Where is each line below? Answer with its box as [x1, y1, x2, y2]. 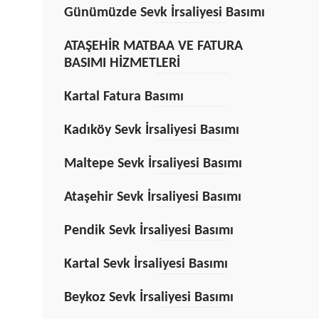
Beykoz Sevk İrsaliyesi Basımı [63, 291, 234, 305]
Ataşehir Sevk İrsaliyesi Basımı [63, 190, 241, 204]
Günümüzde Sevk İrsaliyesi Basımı [63, 6, 265, 20]
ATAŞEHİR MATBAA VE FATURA [63, 39, 243, 53]
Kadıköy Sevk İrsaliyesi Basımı [63, 123, 239, 137]
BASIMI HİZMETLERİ [63, 56, 180, 70]
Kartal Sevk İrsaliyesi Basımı [63, 257, 228, 271]
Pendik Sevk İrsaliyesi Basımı [63, 224, 234, 238]
